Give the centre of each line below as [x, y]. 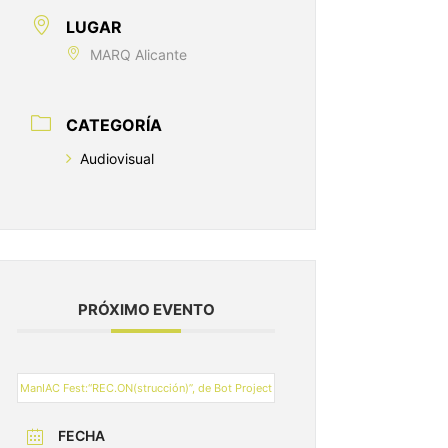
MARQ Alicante [138, 55]
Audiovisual [117, 159]
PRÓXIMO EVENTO [146, 310]
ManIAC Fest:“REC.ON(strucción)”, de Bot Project [146, 388]
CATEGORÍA [114, 125]
